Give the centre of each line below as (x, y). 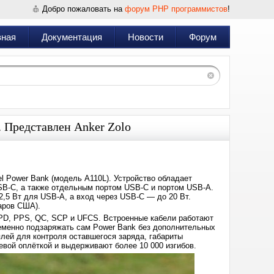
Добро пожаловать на (83, 9)
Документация (72, 37)
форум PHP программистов (176, 9)
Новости (146, 37)
